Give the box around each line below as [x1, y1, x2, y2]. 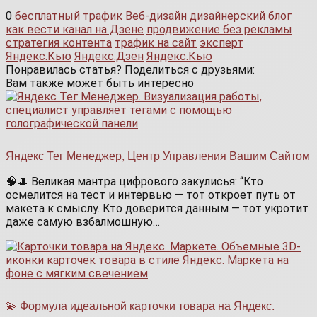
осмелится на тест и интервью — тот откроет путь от [6, 188, 296, 202]
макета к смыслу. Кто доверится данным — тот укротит [6, 202, 309, 216]
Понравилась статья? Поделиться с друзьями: [6, 63, 255, 77]
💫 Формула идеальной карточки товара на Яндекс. [6, 297, 275, 314]
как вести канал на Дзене [6, 23, 144, 37]
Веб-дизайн [125, 9, 187, 23]
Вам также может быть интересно [6, 76, 194, 91]
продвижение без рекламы [146, 23, 292, 37]
